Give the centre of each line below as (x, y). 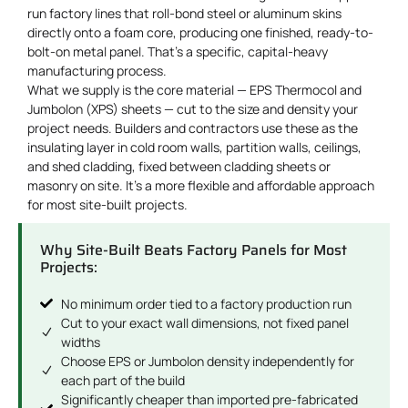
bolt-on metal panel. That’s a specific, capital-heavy (178, 51)
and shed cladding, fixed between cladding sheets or (179, 166)
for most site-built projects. (107, 204)
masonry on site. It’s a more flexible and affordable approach (201, 185)
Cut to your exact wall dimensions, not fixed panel (204, 322)
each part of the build (122, 380)
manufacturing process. (97, 70)
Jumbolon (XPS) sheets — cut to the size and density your (193, 108)
